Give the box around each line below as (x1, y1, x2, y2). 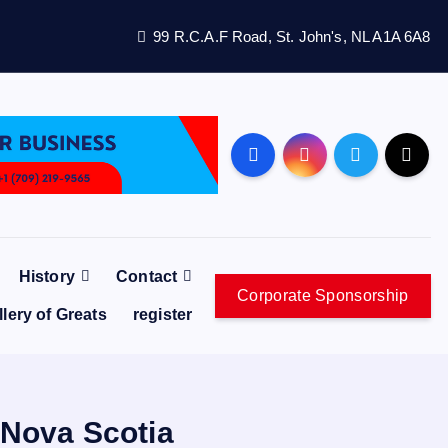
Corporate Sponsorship (237, 287, 409, 304)
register (132, 306, 193, 323)
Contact (116, 268, 178, 285)
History (18, 268, 75, 285)
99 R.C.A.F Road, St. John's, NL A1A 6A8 (153, 27, 431, 45)
